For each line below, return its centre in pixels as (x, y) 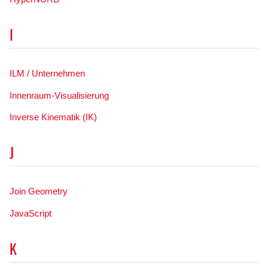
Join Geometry (38, 191)
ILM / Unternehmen (47, 73)
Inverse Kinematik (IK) (53, 117)
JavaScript (30, 213)
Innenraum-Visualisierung (59, 95)
